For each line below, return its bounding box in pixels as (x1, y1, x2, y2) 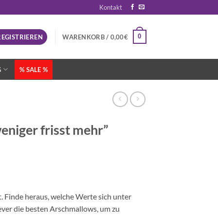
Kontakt (99, 3, 123, 11)
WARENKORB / (62, 33, 110, 41)
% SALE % (19, 65, 48, 73)
